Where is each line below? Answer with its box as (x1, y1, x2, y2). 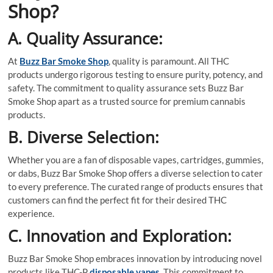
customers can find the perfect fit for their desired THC (8, 194, 227, 205)
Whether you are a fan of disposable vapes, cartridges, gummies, (8, 154, 264, 165)
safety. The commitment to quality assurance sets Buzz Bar (8, 82, 244, 93)
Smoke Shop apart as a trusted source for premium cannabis (8, 95, 246, 107)
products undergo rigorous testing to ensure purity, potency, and (8, 68, 263, 80)
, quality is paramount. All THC (108, 55, 230, 66)
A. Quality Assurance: (8, 27, 163, 49)
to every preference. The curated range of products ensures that (8, 180, 264, 192)
